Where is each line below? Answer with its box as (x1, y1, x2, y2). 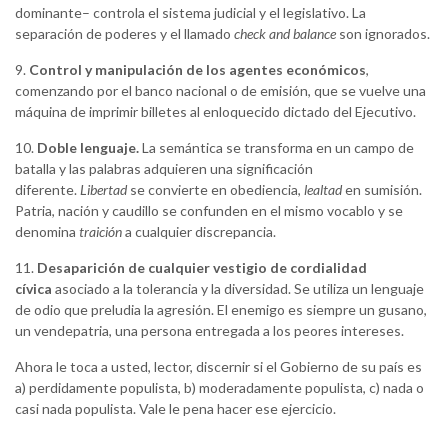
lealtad (304, 181, 342, 199)
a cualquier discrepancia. (122, 223, 276, 241)
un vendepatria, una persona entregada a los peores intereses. (15, 322, 404, 340)
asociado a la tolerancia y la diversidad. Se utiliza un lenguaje (52, 280, 424, 298)
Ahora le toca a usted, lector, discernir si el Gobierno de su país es (15, 358, 422, 376)
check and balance (234, 25, 336, 43)
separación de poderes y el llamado (15, 25, 234, 43)
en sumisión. (342, 181, 422, 199)
